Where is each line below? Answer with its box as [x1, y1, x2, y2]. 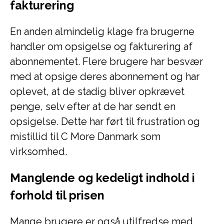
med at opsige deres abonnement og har [10, 70, 199, 82]
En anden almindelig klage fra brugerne [10, 25, 194, 37]
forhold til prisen [10, 188, 104, 202]
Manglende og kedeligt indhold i [10, 171, 195, 184]
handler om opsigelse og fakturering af [10, 40, 192, 52]
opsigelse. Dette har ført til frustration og [10, 115, 200, 127]
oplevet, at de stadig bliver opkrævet [10, 85, 184, 97]
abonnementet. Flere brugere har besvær [10, 55, 203, 67]
